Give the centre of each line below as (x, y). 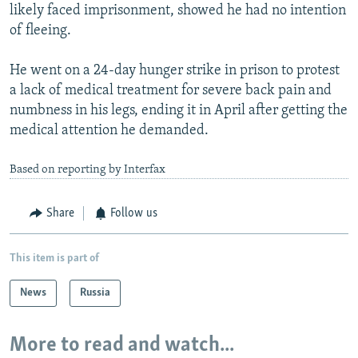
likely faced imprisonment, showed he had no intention (178, 11)
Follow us (134, 214)
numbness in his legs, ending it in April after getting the (179, 111)
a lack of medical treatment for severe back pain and (171, 91)
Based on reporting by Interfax (88, 170)
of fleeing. (40, 31)
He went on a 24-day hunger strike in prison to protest (175, 71)
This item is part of (54, 258)
